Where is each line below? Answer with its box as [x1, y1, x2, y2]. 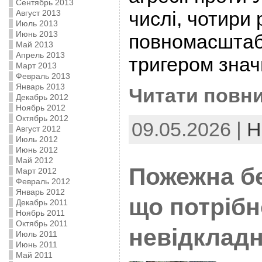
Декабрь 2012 [15, 92, 68, 102]
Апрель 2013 [15, 50, 65, 60]
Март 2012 [15, 166, 57, 175]
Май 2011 [15, 250, 53, 260]
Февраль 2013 [15, 71, 70, 81]
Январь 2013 [15, 82, 65, 91]
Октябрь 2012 [15, 113, 68, 123]
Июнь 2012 [15, 145, 58, 154]
